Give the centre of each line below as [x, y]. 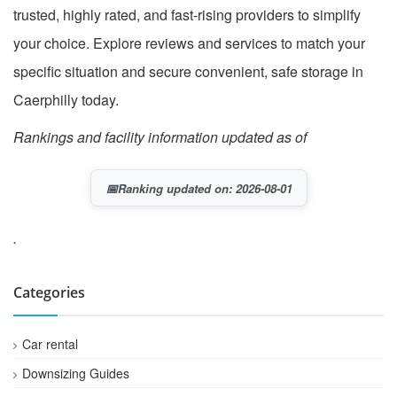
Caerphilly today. [66, 99]
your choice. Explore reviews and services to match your [189, 43]
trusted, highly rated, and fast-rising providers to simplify [187, 14]
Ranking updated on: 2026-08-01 [205, 188]
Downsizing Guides [76, 373]
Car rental [50, 343]
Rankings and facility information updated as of [160, 136]
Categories [49, 292]
